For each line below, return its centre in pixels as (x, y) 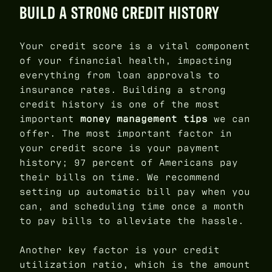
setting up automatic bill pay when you (135, 192)
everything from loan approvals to (120, 75)
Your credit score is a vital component (135, 46)
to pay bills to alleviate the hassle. (132, 221)
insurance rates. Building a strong (123, 90)
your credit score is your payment (120, 148)
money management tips (144, 119)
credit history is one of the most (120, 104)
